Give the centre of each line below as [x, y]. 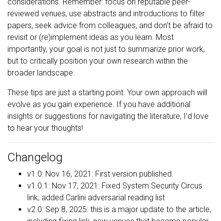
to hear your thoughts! [45, 128]
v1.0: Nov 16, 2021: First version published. [100, 174]
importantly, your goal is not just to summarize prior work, [106, 49]
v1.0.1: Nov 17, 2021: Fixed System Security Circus [115, 185]
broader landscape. [41, 73]
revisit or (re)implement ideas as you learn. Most [91, 37]
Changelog [35, 157]
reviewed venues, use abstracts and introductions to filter [106, 13]
